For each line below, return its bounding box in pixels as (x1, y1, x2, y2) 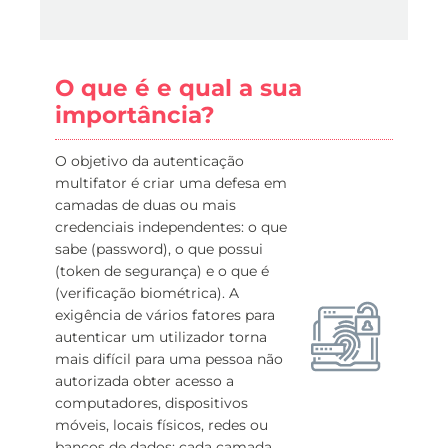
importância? (55, 101, 215, 129)
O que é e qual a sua (55, 74, 302, 102)
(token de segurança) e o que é (55, 262, 269, 280)
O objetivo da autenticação (55, 152, 244, 170)
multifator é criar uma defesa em (55, 174, 287, 192)
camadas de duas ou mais (55, 196, 236, 214)
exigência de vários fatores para (55, 306, 275, 324)
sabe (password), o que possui (55, 240, 263, 258)
